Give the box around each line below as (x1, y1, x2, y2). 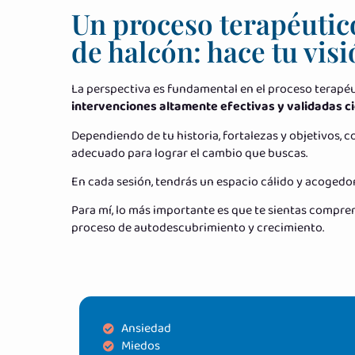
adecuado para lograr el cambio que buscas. (71, 143, 307, 163)
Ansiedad (120, 318, 171, 338)
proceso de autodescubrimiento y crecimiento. (71, 218, 324, 239)
